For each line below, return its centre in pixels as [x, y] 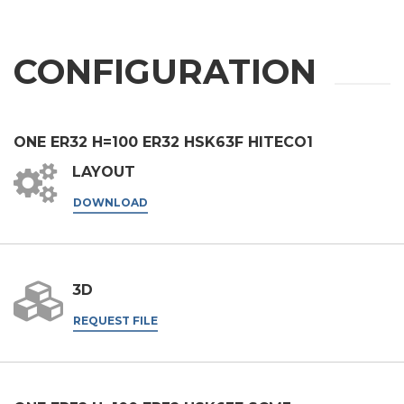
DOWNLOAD [110, 202]
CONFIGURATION [165, 72]
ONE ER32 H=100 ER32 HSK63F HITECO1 [163, 142]
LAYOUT [104, 172]
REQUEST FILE [115, 320]
